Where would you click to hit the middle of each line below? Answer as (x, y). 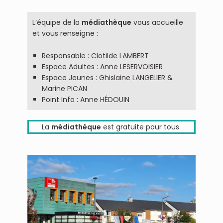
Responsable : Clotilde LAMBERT (96, 56)
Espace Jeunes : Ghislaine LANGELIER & (108, 77)
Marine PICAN (65, 88)
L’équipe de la (57, 23)
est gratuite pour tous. (141, 127)
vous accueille (157, 23)
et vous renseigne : (66, 34)
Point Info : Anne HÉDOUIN (86, 99)
